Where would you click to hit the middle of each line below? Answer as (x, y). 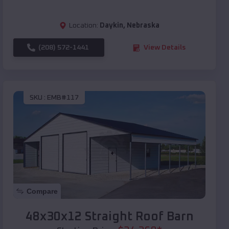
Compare (42, 191)
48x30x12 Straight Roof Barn (109, 217)
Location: (84, 26)
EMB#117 (63, 97)
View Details (165, 48)
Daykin (111, 26)
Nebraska (143, 26)
